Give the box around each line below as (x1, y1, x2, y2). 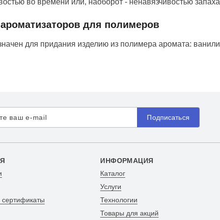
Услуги (100, 183, 122, 191)
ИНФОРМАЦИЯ (100, 157, 154, 165)
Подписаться (147, 113, 190, 121)
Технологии (100, 196, 138, 204)
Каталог (100, 169, 126, 178)
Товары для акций (100, 209, 159, 218)
